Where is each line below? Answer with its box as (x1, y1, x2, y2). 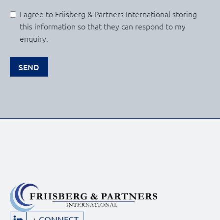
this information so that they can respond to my (20, 21, 186, 32)
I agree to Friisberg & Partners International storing (20, 8, 197, 20)
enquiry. (20, 33, 48, 44)
